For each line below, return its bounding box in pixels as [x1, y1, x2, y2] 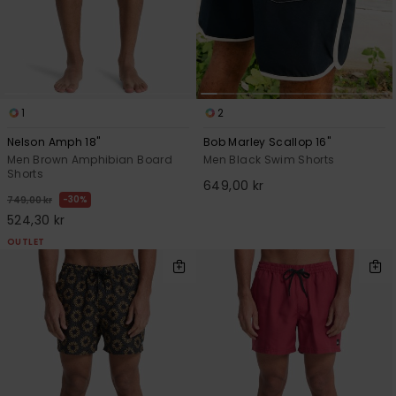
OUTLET [7, 235, 45, 249]
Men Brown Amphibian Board [7, 152, 172, 168]
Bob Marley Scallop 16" [203, 134, 331, 150]
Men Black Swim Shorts [203, 152, 335, 168]
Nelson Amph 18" [7, 134, 101, 150]
